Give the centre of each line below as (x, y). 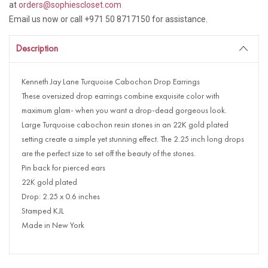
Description (37, 49)
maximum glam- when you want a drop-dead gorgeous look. (124, 110)
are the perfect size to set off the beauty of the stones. (109, 153)
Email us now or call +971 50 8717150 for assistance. (108, 19)
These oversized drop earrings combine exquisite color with (121, 96)
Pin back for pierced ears (63, 168)
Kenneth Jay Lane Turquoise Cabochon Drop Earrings (111, 82)
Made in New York (53, 225)
